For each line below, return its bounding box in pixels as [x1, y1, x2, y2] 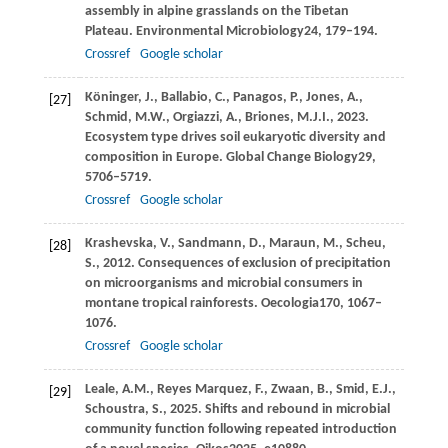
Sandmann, [177, 235, 249, 251]
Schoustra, [84, 401, 152, 417]
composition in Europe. [84, 149, 226, 165]
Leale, [84, 381, 122, 397]
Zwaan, [270, 381, 317, 397]
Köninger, [84, 89, 145, 105]
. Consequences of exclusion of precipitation [130, 255, 391, 271]
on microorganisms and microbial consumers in [84, 275, 363, 291]
